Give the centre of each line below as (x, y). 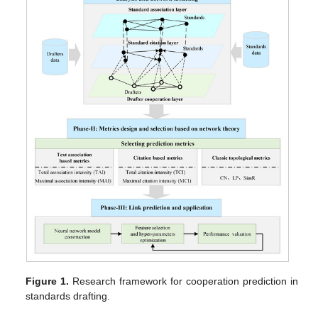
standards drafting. (68, 296)
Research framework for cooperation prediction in (183, 281)
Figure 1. (48, 281)
